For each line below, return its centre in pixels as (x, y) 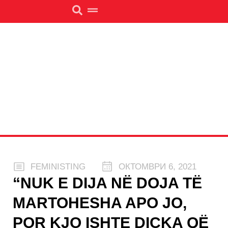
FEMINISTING (58, 167)
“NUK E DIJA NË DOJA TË (107, 183)
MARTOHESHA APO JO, (100, 203)
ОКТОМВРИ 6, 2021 (158, 167)
